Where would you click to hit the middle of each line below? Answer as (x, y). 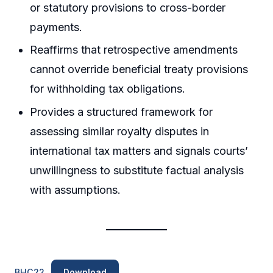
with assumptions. (76, 190)
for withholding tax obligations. (108, 89)
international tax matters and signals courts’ (139, 151)
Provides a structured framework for (122, 112)
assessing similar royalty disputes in (120, 131)
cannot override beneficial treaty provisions (139, 69)
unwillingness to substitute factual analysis (137, 170)
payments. (56, 27)
